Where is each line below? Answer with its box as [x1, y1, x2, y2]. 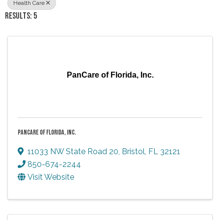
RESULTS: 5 [5, 10, 37, 21]
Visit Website [27, 172, 74, 182]
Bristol [122, 146, 145, 156]
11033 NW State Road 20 [27, 146, 118, 156]
